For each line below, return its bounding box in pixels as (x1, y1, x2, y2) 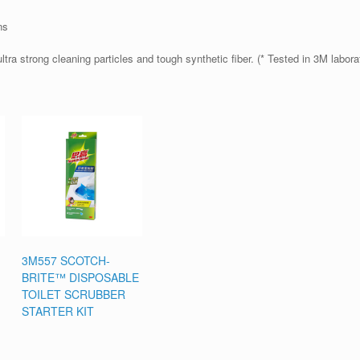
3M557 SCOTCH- (22, 252, 111, 269)
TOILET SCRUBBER (22, 286, 126, 303)
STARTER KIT (22, 303, 95, 320)
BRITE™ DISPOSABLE (22, 269, 140, 286)
